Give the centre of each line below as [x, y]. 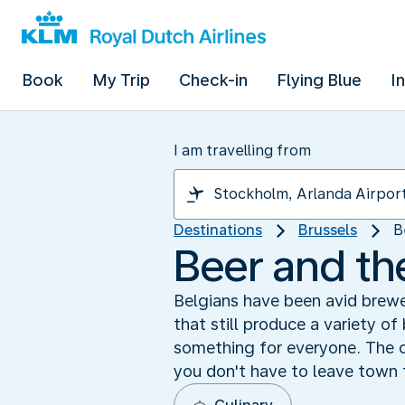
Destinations [218, 230]
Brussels [328, 230]
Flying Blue [319, 80]
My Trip [121, 80]
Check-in [213, 80]
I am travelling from [242, 151]
